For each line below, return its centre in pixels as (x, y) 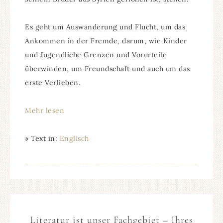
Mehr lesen (45, 110)
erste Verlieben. (53, 82)
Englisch (74, 138)
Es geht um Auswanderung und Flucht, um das (105, 27)
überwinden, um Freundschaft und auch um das (108, 68)
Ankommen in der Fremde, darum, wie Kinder (106, 41)
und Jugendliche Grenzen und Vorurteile (96, 55)
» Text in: (42, 138)
